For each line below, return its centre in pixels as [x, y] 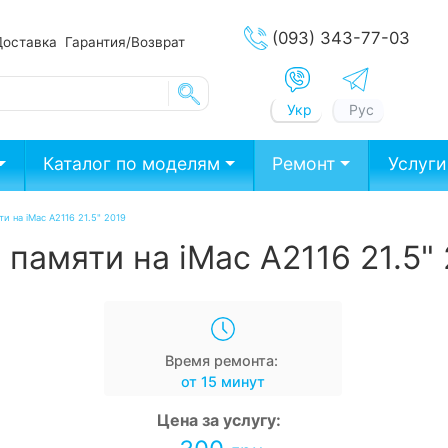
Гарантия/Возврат [124, 41]
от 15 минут [223, 381]
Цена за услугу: [219, 419]
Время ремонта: [221, 360]
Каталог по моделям [132, 164]
